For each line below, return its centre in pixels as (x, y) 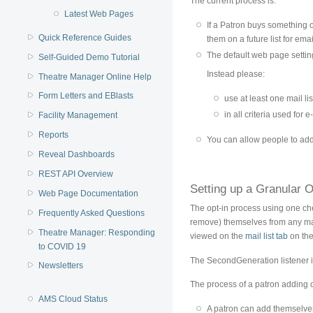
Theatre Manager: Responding (97, 232)
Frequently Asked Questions (92, 213)
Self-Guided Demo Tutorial (89, 57)
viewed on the (218, 236)
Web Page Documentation (89, 193)
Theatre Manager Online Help (95, 77)
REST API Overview (76, 174)
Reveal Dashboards (77, 154)
